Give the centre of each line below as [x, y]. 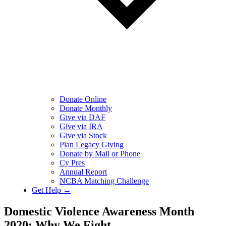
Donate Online [83, 99]
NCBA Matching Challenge [104, 181]
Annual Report [83, 172]
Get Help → [51, 190]
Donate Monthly [86, 108]
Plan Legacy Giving [92, 145]
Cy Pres [72, 163]
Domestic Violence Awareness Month [99, 211]
